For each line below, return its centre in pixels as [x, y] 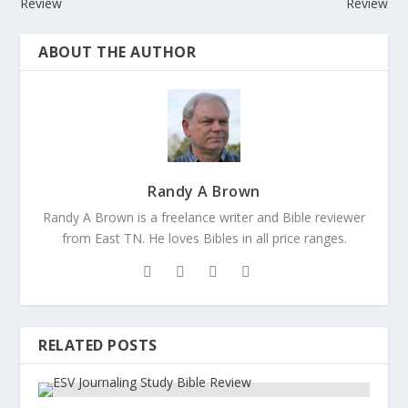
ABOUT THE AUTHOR [117, 52]
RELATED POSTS [98, 346]
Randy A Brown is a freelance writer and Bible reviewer [204, 218]
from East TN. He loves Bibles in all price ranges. [204, 239]
